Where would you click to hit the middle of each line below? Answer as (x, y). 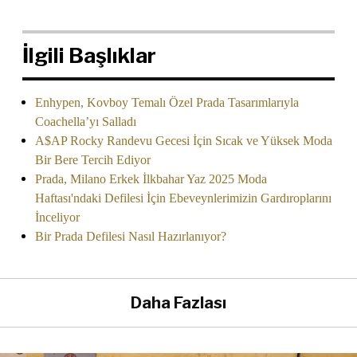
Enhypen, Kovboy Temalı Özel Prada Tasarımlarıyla (167, 103)
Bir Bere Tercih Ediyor (93, 160)
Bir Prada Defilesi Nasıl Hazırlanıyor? (131, 237)
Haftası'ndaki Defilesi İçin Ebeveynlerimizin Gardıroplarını (183, 198)
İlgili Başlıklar (89, 56)
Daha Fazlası (178, 303)
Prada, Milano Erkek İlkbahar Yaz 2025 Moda (151, 179)
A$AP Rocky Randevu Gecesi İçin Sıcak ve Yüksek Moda (184, 141)
